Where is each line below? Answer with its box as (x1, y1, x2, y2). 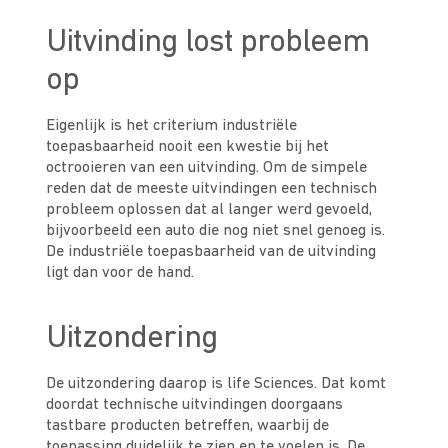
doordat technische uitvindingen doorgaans (46, 397, 344, 413)
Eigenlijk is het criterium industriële (46, 118, 298, 134)
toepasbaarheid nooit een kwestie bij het (46, 139, 330, 155)
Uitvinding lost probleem (46, 27, 369, 59)
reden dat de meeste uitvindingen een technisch (46, 181, 378, 197)
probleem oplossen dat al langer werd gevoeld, (46, 202, 373, 218)
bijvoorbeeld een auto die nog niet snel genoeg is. (46, 223, 386, 239)
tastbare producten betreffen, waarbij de (46, 418, 330, 434)
